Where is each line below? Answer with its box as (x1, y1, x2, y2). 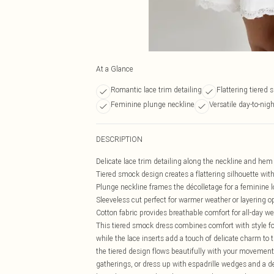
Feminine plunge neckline (111, 100, 194, 109)
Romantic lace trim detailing (111, 85, 202, 94)
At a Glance (96, 64, 133, 73)
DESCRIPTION (96, 135, 143, 144)
